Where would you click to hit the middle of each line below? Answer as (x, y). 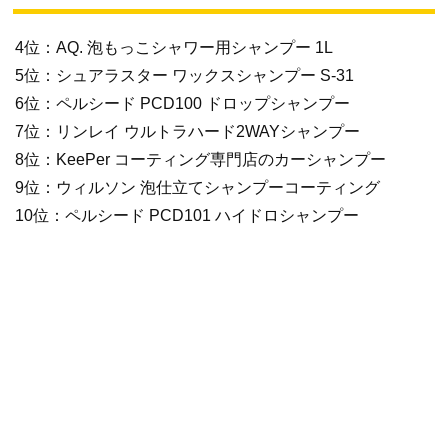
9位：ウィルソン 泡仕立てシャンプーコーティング (197, 187)
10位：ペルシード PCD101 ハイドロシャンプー (187, 215)
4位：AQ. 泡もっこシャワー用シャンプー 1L (174, 47)
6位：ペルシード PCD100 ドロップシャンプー (182, 103)
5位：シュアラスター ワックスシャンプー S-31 (184, 75)
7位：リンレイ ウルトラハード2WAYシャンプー (187, 131)
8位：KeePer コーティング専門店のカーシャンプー (200, 159)
